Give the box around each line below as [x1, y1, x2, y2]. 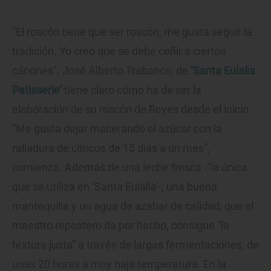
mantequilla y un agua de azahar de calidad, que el [12, 199, 253, 212]
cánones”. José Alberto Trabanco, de [12, 64, 191, 77]
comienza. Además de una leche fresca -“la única [12, 160, 247, 174]
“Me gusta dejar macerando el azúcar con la [12, 122, 222, 135]
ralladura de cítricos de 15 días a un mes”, [12, 141, 210, 154]
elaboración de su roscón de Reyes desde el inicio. [12, 102, 252, 116]
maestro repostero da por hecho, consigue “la [12, 218, 229, 232]
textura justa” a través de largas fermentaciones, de [12, 238, 259, 251]
